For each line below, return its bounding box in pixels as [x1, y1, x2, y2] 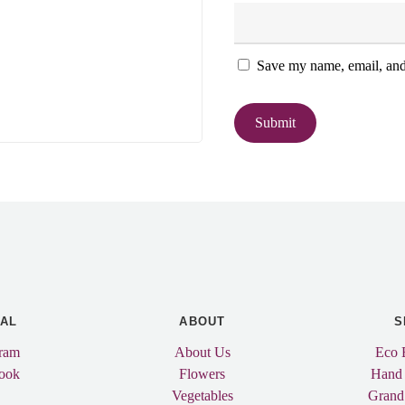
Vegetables [171, 387, 233, 403]
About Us [174, 344, 231, 360]
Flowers [179, 365, 226, 381]
